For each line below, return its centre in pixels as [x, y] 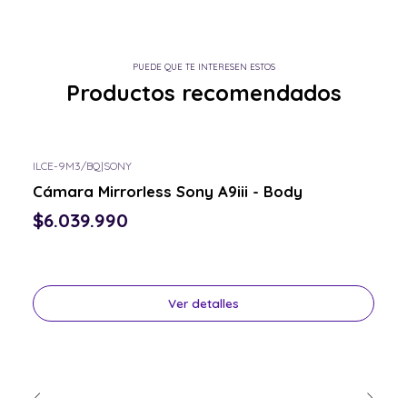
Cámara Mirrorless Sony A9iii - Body [168, 191]
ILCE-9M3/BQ [67, 166]
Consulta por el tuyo [90, 180]
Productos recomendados [203, 93]
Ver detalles [203, 303]
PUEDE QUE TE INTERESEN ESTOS [203, 67]
